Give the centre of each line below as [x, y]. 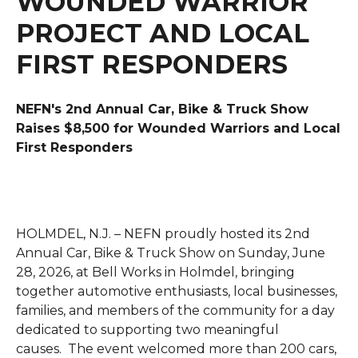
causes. [42, 349]
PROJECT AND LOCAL [163, 33]
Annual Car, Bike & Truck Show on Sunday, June [171, 253]
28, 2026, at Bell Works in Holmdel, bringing [155, 272]
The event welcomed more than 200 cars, [202, 349]
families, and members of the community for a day [175, 310]
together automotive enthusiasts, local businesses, [177, 291]
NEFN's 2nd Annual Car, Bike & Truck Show [162, 109]
